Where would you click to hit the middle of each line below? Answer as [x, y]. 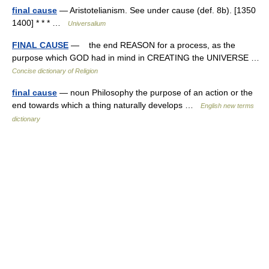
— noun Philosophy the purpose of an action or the [155, 92]
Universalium [87, 23]
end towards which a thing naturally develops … [106, 105]
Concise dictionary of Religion [55, 71]
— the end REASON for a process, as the [152, 45]
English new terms [227, 106]
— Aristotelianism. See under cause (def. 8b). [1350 [156, 10]
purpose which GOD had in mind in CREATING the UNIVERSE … [138, 58]
